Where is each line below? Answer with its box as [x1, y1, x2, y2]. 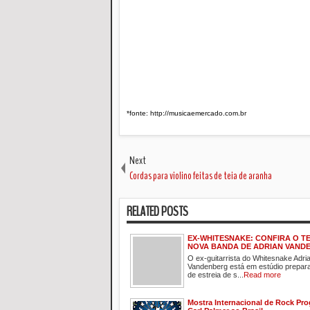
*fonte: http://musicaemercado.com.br [127, 109, 246, 117]
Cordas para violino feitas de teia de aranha [129, 167, 272, 183]
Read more [244, 270, 281, 279]
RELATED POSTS [127, 201, 188, 221]
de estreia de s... [188, 270, 244, 279]
